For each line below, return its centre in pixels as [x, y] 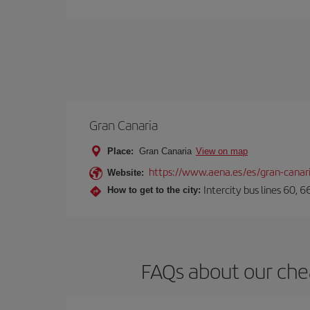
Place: [120, 151]
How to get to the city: [154, 190]
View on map [222, 151]
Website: [126, 173]
